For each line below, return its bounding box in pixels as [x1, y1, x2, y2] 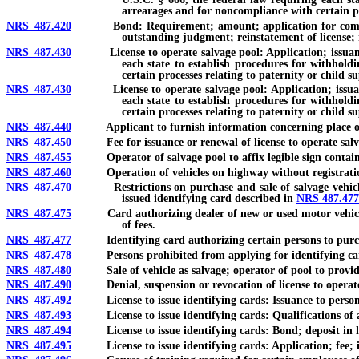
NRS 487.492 [6, 294, 71, 307]
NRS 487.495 [6, 339, 71, 352]
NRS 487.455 [6, 151, 71, 163]
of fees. [122, 219, 155, 232]
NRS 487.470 [6, 181, 71, 194]
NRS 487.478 [6, 248, 71, 261]
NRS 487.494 [6, 324, 71, 337]
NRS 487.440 [6, 121, 71, 134]
